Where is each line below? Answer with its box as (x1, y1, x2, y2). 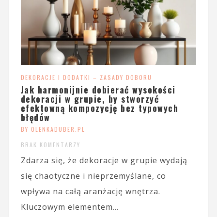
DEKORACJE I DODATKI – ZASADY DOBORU (20, 73, 152, 81)
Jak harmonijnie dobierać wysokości (20, 83, 176, 96)
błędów (20, 110, 50, 124)
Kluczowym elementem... (20, 201, 119, 212)
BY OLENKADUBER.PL (20, 124, 85, 133)
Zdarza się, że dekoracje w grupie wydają (20, 155, 187, 166)
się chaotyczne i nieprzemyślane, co (20, 170, 166, 181)
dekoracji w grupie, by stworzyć (20, 92, 159, 105)
